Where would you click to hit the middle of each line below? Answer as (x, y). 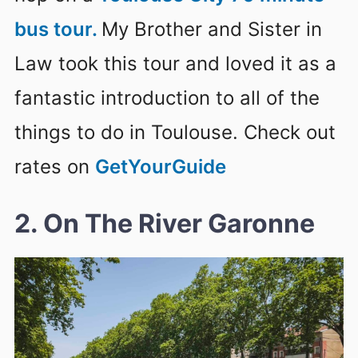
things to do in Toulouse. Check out (175, 132)
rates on (55, 166)
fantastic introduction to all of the (167, 97)
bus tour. (58, 29)
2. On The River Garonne (165, 224)
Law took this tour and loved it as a (175, 63)
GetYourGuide (161, 166)
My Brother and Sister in (212, 29)
